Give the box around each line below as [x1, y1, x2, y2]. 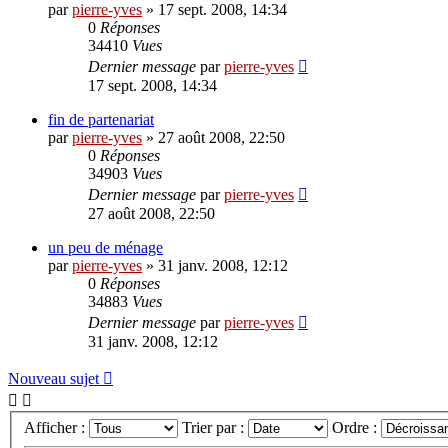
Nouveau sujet [8, 370, 99, 388]
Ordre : [332, 419, 381, 437]
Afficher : [24, 419, 89, 437]
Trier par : [182, 419, 248, 437]
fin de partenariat [48, 111, 154, 129]
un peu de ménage [48, 239, 163, 257]
